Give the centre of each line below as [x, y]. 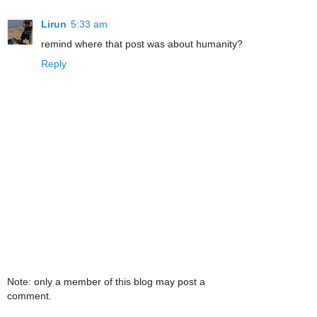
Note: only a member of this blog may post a [106, 281]
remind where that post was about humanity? [142, 44]
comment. [29, 295]
